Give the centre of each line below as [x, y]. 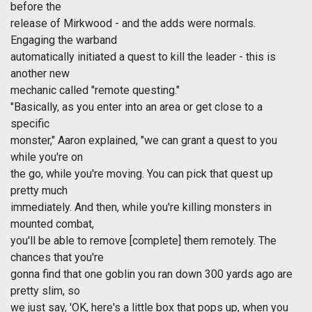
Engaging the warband [64, 40]
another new [40, 74]
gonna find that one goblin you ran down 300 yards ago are [151, 274]
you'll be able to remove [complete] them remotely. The [143, 241]
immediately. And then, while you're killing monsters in [141, 208]
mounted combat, [52, 224]
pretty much [39, 191]
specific [30, 124]
